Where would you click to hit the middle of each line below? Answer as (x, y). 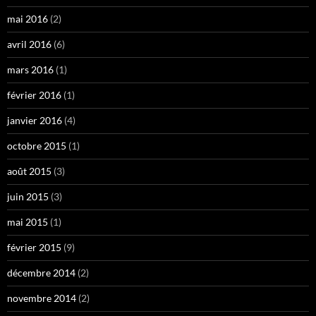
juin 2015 (28, 197)
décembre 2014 (41, 273)
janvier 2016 (35, 121)
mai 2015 (28, 222)
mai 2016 (28, 19)
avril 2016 (29, 44)
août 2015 (29, 171)
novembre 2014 (42, 298)
